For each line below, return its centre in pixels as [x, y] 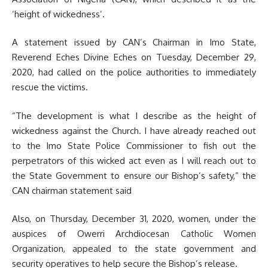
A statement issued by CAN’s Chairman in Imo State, [134, 42]
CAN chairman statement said [72, 190]
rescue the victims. [50, 87]
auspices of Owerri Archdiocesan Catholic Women [134, 234]
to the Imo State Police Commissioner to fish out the [134, 145]
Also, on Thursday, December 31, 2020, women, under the [134, 219]
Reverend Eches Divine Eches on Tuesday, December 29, [134, 57]
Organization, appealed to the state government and [134, 249]
